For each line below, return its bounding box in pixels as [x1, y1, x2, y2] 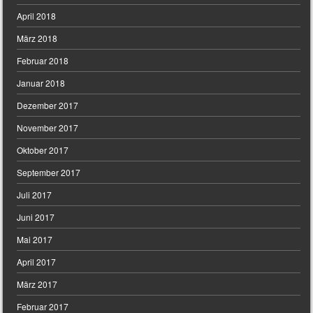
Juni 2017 [17, 211, 55, 224]
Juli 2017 [17, 189, 52, 201]
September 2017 [17, 166, 81, 179]
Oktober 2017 [17, 144, 69, 156]
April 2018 [17, 10, 57, 22]
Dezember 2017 [17, 99, 79, 112]
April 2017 [17, 256, 57, 268]
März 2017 [17, 278, 58, 291]
